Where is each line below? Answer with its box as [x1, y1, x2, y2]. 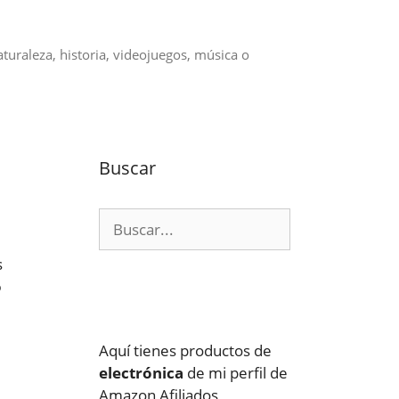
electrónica [99, 362, 183, 383]
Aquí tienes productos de [99, 340, 272, 361]
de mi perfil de [183, 362, 288, 383]
